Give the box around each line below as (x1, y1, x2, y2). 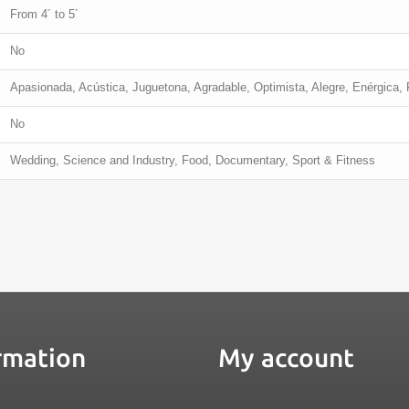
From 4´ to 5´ (10, 6, 79, 21)
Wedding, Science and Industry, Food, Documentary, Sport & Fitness (10, 152, 375, 167)
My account (218, 342, 354, 372)
